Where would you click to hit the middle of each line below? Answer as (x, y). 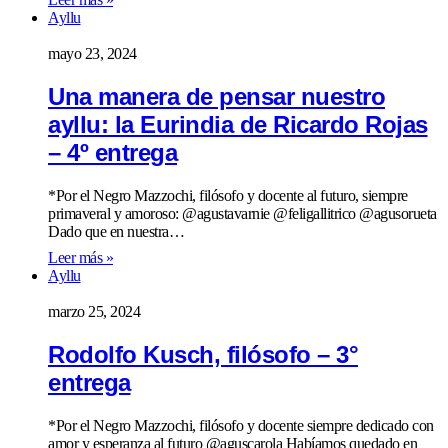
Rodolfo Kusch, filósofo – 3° (203, 354)
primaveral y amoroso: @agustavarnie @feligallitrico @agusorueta (242, 213)
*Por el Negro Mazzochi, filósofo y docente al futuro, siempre (228, 195)
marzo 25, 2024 (94, 311)
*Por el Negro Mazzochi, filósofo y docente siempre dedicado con (241, 425)
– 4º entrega (112, 152)
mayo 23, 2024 (92, 54)
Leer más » (80, 257)
